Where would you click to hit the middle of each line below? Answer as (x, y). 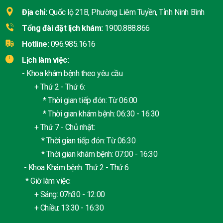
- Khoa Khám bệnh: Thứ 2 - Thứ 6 (75, 168)
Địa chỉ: (35, 12)
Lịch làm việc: (46, 60)
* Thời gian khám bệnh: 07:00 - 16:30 (90, 154)
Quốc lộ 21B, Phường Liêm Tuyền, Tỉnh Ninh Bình (126, 12)
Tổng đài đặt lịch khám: (62, 28)
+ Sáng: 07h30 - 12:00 (63, 195)
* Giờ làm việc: (46, 181)
